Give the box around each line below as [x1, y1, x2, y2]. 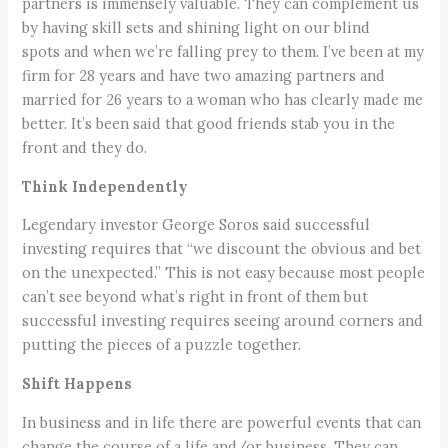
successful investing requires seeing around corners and [22, 311, 424, 331]
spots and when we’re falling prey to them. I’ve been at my [22, 42, 425, 62]
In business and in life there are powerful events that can [22, 412, 422, 432]
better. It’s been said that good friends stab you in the [22, 114, 396, 134]
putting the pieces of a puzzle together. [22, 335, 302, 355]
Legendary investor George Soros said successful [22, 215, 371, 235]
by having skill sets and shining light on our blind [22, 18, 371, 38]
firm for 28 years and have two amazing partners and [22, 66, 386, 86]
